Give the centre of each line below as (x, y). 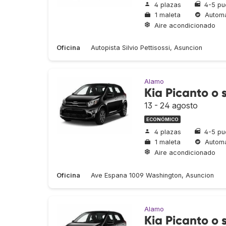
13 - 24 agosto (171, 106)
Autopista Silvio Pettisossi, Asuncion (147, 48)
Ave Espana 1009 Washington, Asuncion (152, 175)
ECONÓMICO (162, 120)
